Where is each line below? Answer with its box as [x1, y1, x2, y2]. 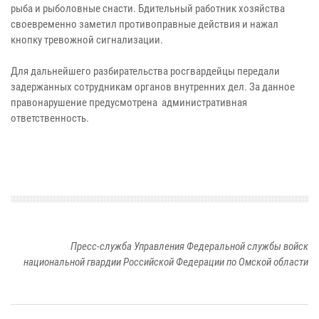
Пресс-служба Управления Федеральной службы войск [70, 240, 308, 253]
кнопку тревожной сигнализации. [11, 33, 163, 47]
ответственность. [11, 112, 89, 125]
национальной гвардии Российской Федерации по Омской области [23, 256, 308, 269]
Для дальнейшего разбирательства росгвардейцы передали [11, 65, 280, 78]
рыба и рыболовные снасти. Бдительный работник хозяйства [11, 2, 285, 16]
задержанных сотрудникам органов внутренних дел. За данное [11, 80, 295, 94]
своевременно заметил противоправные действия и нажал [11, 18, 278, 31]
